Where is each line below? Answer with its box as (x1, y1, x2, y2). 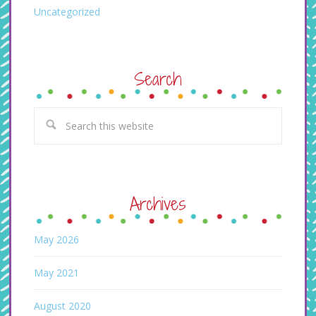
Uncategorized (34, 5, 101, 19)
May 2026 (34, 233, 80, 247)
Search (134, 66, 182, 92)
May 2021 (34, 266, 80, 280)
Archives (129, 191, 186, 217)
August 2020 (34, 299, 92, 313)
